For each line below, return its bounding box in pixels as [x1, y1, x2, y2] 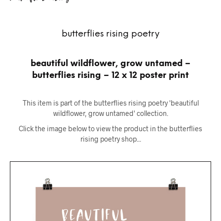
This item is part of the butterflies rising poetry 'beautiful [22, 99, 199, 108]
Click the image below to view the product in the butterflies [19, 124, 202, 133]
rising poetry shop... [80, 135, 141, 144]
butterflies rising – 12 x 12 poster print [32, 71, 189, 80]
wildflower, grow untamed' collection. [53, 109, 168, 118]
